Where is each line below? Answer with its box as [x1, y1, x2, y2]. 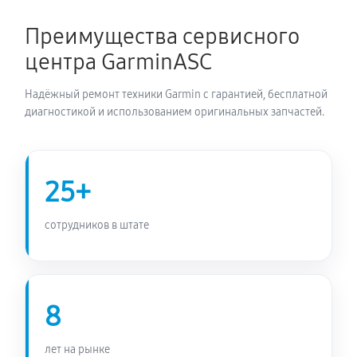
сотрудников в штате [45, 218, 149, 232]
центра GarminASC [25, 49, 212, 76]
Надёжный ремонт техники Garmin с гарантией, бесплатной [25, 88, 328, 101]
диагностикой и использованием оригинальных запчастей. [25, 105, 324, 119]
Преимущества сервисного [25, 23, 300, 50]
